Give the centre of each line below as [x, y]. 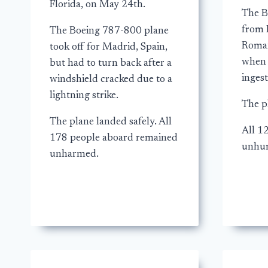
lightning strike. [84, 96]
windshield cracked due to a [111, 80]
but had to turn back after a [111, 63]
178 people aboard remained [114, 138]
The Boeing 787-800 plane [109, 31]
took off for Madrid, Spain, [109, 47]
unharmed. [74, 154]
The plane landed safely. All [111, 122]
